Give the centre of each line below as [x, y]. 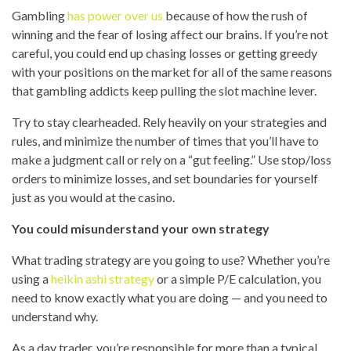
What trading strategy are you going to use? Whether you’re [171, 260]
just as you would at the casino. [93, 197]
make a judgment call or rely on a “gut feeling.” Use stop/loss [172, 159]
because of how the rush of [235, 15]
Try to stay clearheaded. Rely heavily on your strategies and [169, 122]
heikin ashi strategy [103, 279]
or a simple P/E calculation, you [238, 279]
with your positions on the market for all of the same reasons [172, 72]
